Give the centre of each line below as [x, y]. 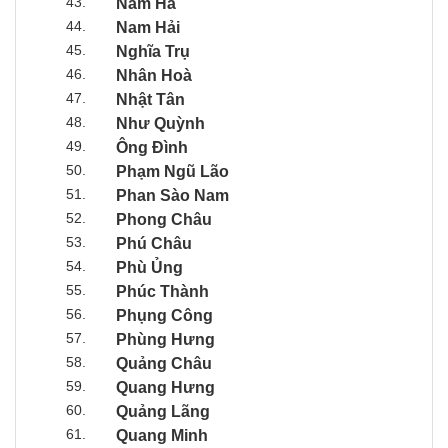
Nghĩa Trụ [153, 51]
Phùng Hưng [165, 339]
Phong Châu [164, 219]
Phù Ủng [149, 267]
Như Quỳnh [160, 123]
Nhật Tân [150, 99]
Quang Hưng [165, 387]
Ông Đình [152, 147]
